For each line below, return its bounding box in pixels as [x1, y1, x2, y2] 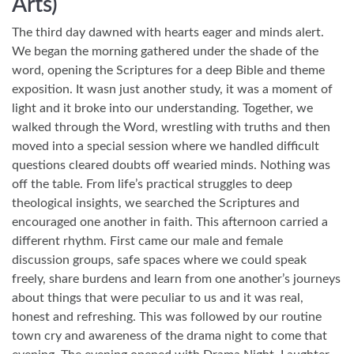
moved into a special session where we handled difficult [12, 139, 319, 153]
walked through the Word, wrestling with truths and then [12, 120, 330, 134]
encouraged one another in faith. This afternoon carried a [12, 215, 328, 228]
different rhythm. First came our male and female [12, 234, 283, 247]
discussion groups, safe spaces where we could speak [12, 253, 307, 266]
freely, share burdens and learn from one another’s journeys [12, 272, 341, 285]
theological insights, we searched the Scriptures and [12, 196, 299, 209]
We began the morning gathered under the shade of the [12, 44, 318, 58]
